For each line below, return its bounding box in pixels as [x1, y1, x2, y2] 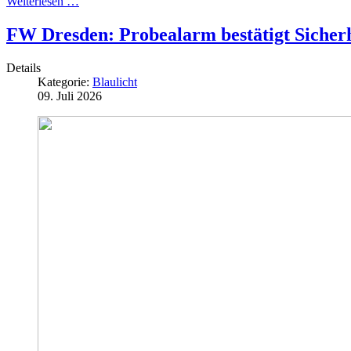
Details [6, 60, 41, 74]
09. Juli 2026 [38, 89, 102, 103]
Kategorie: [38, 74, 92, 89]
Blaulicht [92, 74, 137, 89]
